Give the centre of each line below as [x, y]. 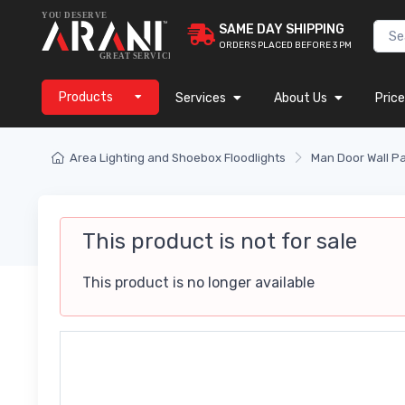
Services [201, 99]
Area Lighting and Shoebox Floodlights [178, 158]
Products [86, 98]
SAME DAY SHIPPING [282, 30]
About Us [301, 99]
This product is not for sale [220, 242]
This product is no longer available [198, 283]
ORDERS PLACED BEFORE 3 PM [285, 46]
